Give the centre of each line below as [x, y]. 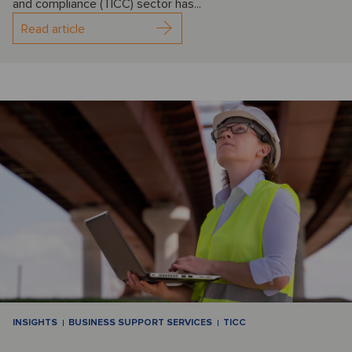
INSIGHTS [35, 322]
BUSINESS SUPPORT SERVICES [140, 322]
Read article [53, 29]
